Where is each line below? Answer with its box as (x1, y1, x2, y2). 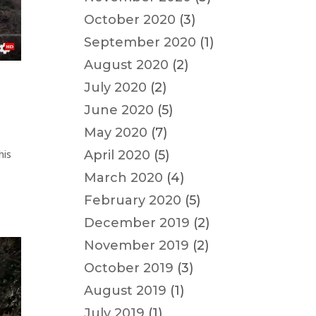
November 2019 (84, 238, 190, 253)
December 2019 (84, 215, 190, 231)
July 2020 (84, 80, 147, 95)
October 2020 (84, 12, 176, 28)
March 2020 (84, 170, 164, 186)
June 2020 (84, 102, 154, 118)
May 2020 (84, 125, 148, 140)
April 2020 (84, 147, 151, 163)
